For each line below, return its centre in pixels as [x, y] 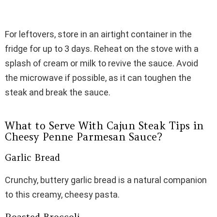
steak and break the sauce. [58, 93]
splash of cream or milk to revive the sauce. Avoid [101, 63]
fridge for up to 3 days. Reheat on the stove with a [102, 49]
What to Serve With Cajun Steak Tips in [104, 126]
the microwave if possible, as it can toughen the [98, 78]
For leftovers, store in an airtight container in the [98, 34]
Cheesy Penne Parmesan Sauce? [84, 137]
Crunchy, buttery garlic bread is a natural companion [106, 180]
